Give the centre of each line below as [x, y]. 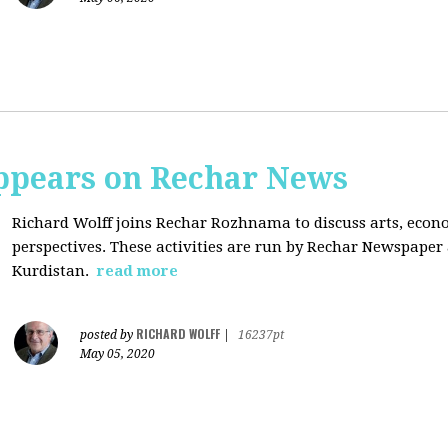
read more [137, 271]
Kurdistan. [52, 271]
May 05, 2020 [117, 354]
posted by [108, 335]
